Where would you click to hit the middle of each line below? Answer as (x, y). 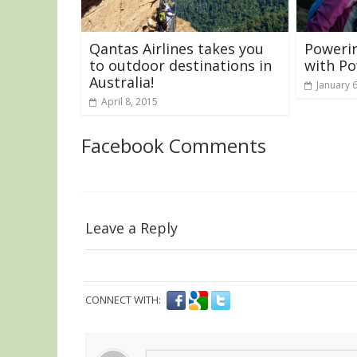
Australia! (122, 82)
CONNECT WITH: (123, 299)
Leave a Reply (131, 228)
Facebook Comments (174, 145)
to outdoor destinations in (180, 65)
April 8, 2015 (129, 101)
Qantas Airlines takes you (177, 48)
